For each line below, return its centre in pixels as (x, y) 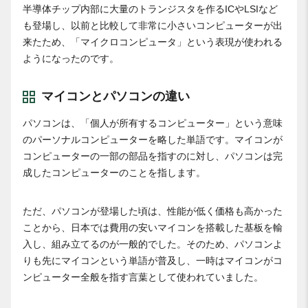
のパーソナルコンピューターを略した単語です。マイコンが (153, 140)
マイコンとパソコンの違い (115, 97)
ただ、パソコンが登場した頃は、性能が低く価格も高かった (153, 211)
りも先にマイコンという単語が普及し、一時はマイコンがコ (153, 261)
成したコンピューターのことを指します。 (114, 173)
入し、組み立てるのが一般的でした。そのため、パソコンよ (153, 244)
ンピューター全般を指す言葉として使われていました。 (143, 277)
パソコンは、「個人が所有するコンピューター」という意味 (153, 123)
